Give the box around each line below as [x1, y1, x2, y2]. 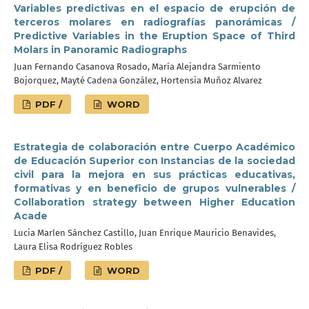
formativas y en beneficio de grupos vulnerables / [14, 182, 295, 195]
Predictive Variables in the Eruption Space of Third [14, 30, 295, 42]
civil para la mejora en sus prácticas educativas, [14, 168, 295, 181]
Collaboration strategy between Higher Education [14, 196, 295, 208]
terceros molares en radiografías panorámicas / [14, 16, 295, 28]
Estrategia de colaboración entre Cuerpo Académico [14, 141, 295, 153]
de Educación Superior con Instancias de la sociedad [14, 154, 295, 167]
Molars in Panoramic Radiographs [14, 43, 187, 56]
